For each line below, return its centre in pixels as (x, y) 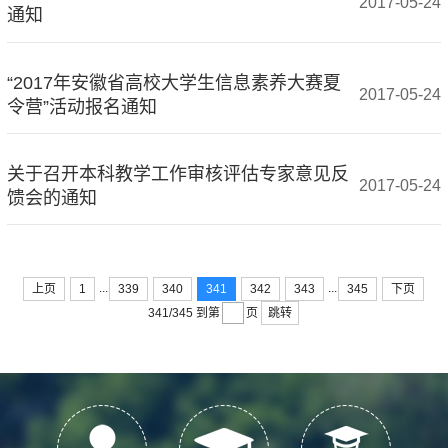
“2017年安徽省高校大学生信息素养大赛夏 (173, 82)
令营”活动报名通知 (81, 106)
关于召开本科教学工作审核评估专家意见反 (177, 173)
